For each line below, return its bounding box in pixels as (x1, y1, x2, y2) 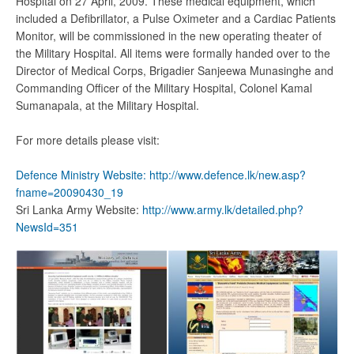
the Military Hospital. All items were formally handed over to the (16, 45, 330, 61)
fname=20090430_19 (16, 184, 123, 200)
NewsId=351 (16, 219, 78, 235)
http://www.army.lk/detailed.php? (142, 201, 303, 217)
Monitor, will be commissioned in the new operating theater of (16, 28, 322, 43)
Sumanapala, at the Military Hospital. (16, 97, 199, 113)
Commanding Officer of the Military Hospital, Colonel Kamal (16, 80, 312, 96)
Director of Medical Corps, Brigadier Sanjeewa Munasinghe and (16, 62, 333, 78)
